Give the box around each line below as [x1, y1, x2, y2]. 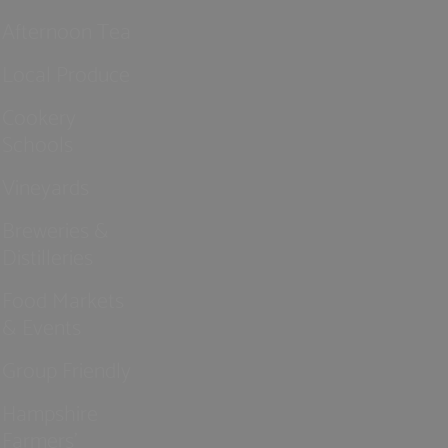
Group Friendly [2, 349, 132, 387]
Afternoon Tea [2, 10, 132, 48]
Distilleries [2, 236, 94, 274]
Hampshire [2, 392, 99, 430]
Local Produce [2, 53, 131, 91]
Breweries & [2, 209, 110, 247]
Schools [2, 123, 74, 161]
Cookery [2, 96, 77, 134]
